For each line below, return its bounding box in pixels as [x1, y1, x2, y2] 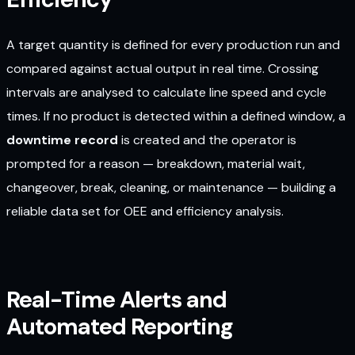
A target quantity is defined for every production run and [6, 36, 340, 53]
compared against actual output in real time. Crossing [6, 59, 319, 77]
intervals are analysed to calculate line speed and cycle [6, 83, 326, 101]
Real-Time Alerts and [6, 284, 227, 315]
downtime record [6, 131, 118, 148]
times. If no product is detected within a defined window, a [6, 107, 345, 124]
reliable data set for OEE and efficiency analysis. [6, 202, 284, 219]
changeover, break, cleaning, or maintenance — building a [6, 178, 336, 196]
